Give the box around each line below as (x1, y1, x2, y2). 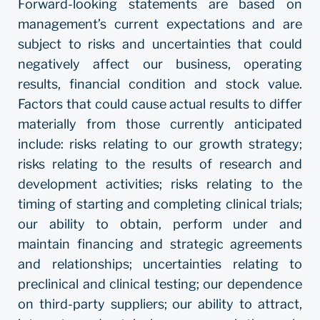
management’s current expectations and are (18, 16, 302, 31)
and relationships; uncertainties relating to (18, 256, 302, 271)
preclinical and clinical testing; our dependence (18, 276, 302, 291)
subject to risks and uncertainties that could (18, 36, 302, 51)
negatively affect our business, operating (18, 56, 302, 71)
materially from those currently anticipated (18, 116, 302, 131)
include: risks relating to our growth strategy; (18, 136, 302, 151)
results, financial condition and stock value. (18, 76, 302, 91)
